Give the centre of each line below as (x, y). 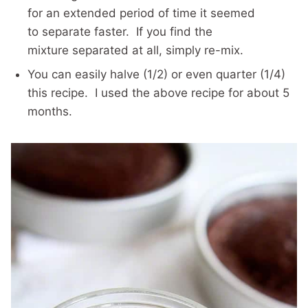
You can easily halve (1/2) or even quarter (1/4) (156, 74)
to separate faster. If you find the (120, 32)
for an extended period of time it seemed (141, 13)
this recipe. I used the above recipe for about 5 (158, 93)
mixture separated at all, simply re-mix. (135, 50)
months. (53, 111)
